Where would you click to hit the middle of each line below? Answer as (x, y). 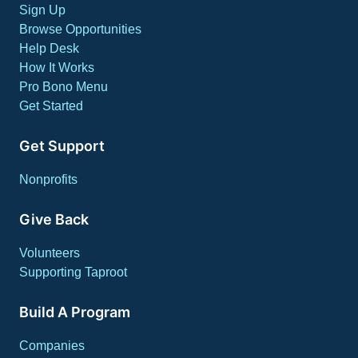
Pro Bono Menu (64, 87)
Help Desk (49, 48)
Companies (52, 346)
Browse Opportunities (80, 29)
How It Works (57, 68)
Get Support (62, 146)
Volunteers (50, 253)
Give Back (54, 219)
